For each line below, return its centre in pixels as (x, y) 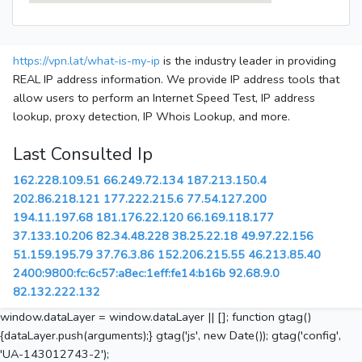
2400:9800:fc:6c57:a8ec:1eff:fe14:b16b (119, 274)
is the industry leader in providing (248, 61)
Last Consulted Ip (83, 155)
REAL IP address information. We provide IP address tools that (176, 80)
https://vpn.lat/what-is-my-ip (86, 61)
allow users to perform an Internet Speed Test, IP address (164, 98)
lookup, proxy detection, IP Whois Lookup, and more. (152, 117)
